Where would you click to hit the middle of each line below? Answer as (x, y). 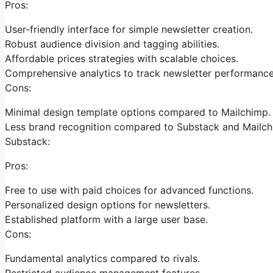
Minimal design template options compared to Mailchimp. (138, 112)
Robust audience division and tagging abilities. (112, 44)
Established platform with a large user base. (106, 219)
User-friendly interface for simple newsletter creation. (129, 29)
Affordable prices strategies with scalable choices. (122, 58)
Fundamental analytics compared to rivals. (102, 258)
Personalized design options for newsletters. (108, 204)
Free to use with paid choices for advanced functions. (129, 190)
